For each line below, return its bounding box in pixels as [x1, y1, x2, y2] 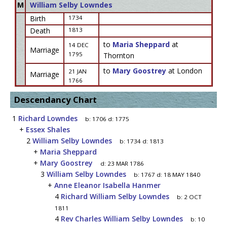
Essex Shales [26, 125, 70, 134]
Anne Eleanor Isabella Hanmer [54, 180, 161, 190]
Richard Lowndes [18, 113, 78, 123]
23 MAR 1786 [107, 160, 144, 167]
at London [168, 66, 202, 75]
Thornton [103, 51, 134, 60]
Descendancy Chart [14, 94, 97, 105]
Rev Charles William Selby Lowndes [61, 214, 183, 223]
